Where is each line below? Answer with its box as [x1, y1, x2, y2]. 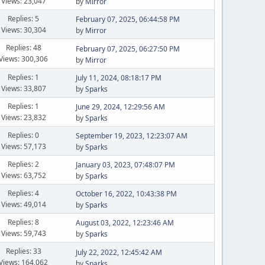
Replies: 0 [8, 130, 40, 140]
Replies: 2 [8, 159, 40, 169]
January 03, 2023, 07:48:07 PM [75, 160, 175, 170]
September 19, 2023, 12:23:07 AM [75, 131, 188, 141]
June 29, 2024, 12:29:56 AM [75, 102, 165, 112]
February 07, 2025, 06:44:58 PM [75, 14, 180, 24]
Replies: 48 [5, 43, 41, 53]
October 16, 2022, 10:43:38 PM [75, 189, 177, 199]
